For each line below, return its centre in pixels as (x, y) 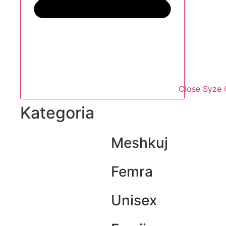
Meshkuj (139, 143)
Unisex (134, 200)
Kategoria (57, 112)
